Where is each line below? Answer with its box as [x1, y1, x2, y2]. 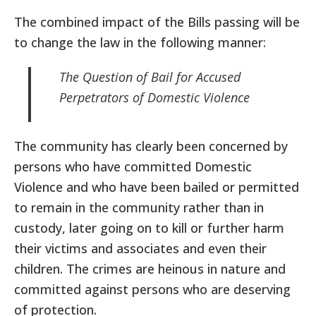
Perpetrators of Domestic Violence [59, 89, 250, 106]
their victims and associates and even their [14, 240, 267, 257]
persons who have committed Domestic [14, 158, 252, 175]
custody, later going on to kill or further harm [14, 219, 284, 236]
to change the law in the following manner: [14, 34, 266, 51]
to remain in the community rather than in [14, 199, 264, 216]
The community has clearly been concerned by [14, 138, 288, 154]
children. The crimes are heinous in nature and [14, 260, 286, 277]
